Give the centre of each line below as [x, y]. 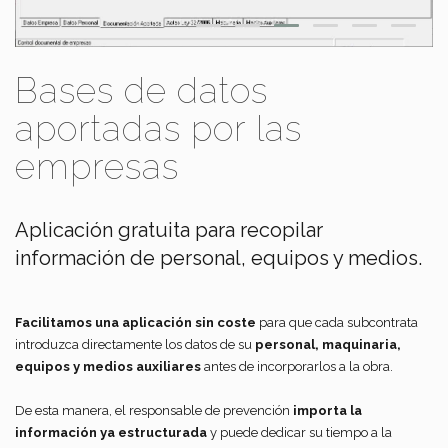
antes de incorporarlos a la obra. [297, 367]
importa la [327, 411]
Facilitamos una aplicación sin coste [135, 323]
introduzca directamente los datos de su [135, 345]
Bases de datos [141, 91]
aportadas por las [158, 129]
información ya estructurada [111, 433]
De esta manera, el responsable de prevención [154, 411]
